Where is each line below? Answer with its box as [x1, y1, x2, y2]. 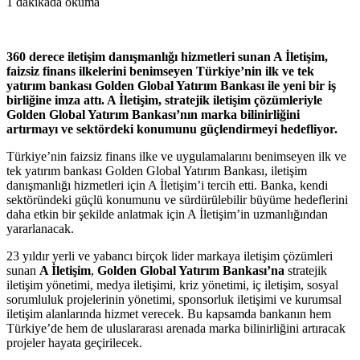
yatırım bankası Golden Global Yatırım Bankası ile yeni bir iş [6, 78, 336, 92]
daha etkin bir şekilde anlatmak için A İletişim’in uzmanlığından [6, 207, 328, 221]
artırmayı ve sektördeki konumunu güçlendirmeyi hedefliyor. [6, 121, 337, 136]
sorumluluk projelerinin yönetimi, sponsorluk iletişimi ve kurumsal [6, 292, 342, 306]
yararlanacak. [6, 221, 74, 235]
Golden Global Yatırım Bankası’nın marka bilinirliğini [6, 107, 300, 121]
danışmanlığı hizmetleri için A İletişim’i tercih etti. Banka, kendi [6, 178, 328, 192]
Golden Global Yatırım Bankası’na [97, 263, 284, 277]
